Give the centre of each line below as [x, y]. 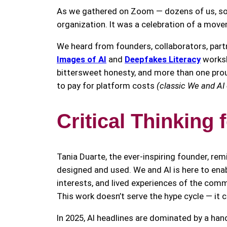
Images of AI [82, 60]
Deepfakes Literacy [163, 60]
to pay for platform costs [107, 86]
